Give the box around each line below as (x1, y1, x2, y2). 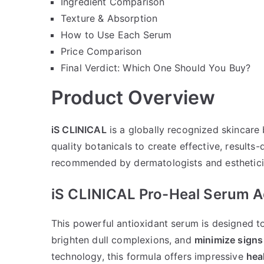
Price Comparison (61, 45, 142, 57)
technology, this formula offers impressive (51, 250, 246, 262)
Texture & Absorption (61, 12, 158, 24)
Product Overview (51, 85, 216, 109)
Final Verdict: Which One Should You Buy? (61, 61, 251, 74)
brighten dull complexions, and (51, 233, 194, 246)
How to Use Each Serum (61, 28, 172, 41)
